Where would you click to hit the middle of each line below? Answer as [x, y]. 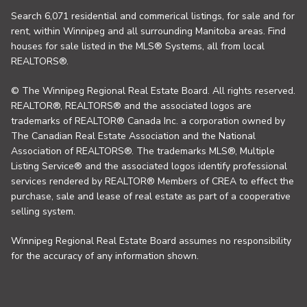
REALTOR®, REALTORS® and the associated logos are [131, 106]
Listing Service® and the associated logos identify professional [149, 167]
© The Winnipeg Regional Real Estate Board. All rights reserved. [153, 91]
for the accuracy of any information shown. [105, 256]
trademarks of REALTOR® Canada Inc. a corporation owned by [148, 121]
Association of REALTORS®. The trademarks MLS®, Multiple [143, 151]
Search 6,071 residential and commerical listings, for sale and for [153, 16]
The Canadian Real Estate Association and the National [133, 136]
